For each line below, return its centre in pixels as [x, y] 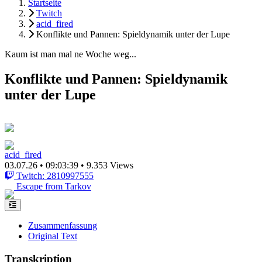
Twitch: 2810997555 [55, 175]
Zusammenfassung [63, 225]
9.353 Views [110, 165]
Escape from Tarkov [54, 186]
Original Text [53, 236]
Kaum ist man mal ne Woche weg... [70, 54]
